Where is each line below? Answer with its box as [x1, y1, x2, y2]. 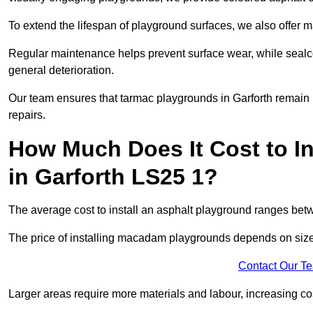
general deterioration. [8, 64, 114, 77]
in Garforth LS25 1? [8, 164, 218, 190]
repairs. [8, 109, 45, 122]
